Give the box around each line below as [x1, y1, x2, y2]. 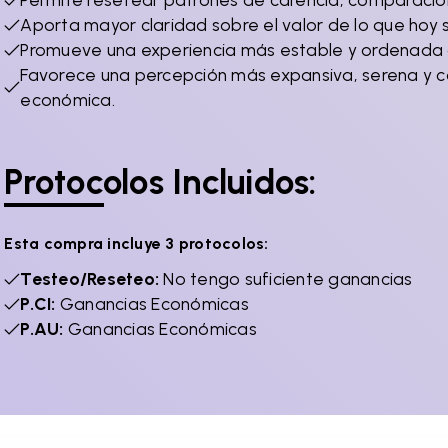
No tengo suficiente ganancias [163, 268, 413, 289]
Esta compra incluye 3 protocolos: [4, 234, 269, 253]
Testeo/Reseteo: [20, 268, 160, 289]
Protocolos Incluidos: [4, 161, 317, 203]
